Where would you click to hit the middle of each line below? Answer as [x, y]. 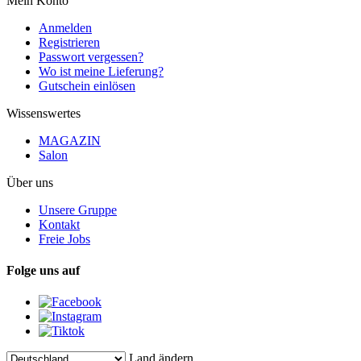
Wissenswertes [44, 113]
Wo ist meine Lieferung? [101, 71]
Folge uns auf [43, 270]
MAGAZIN [70, 140]
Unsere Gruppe [78, 210]
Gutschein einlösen [87, 85]
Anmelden [65, 27]
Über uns [30, 182]
